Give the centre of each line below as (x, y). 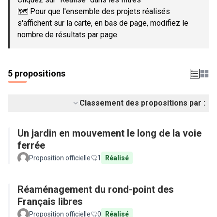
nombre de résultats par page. (68, 35)
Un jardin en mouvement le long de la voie (109, 133)
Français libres (50, 201)
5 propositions (37, 73)
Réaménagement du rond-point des (96, 189)
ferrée (31, 145)
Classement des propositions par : (142, 103)
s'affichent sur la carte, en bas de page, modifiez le (103, 23)
